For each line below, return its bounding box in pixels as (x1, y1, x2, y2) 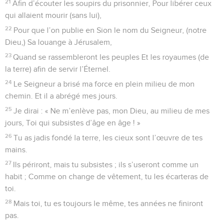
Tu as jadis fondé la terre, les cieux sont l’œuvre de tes (13, 133, 203, 142)
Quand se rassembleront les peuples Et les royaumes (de (13, 53, 210, 61)
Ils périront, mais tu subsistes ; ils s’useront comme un (13, 160, 199, 169)
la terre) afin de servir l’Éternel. (5, 65, 111, 73)
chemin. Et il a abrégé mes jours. (5, 92, 117, 100)
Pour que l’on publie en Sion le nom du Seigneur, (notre (13, 26, 207, 34)
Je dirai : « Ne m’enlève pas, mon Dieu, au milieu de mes (13, 107, 210, 115)
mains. (5, 145, 27, 154)
